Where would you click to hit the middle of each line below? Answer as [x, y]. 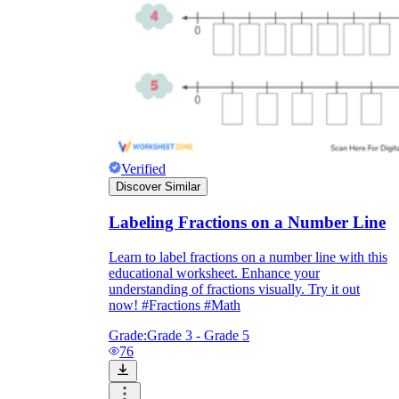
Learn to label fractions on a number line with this [248, 256]
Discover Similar [158, 187]
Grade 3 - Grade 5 [198, 335]
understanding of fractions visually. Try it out [234, 289]
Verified [143, 169]
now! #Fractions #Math [175, 305]
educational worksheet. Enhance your [214, 273]
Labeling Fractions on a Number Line [247, 222]
